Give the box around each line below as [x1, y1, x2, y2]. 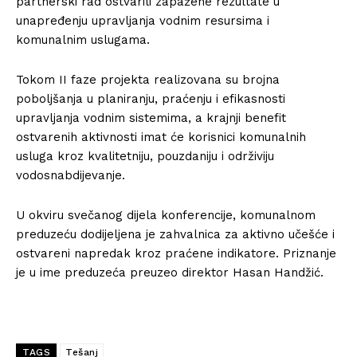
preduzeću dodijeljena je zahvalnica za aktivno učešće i [16, 226, 335, 241]
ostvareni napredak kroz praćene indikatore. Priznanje [16, 245, 336, 261]
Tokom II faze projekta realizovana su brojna [16, 72, 280, 87]
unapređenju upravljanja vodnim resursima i [16, 13, 269, 28]
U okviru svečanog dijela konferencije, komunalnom [16, 207, 316, 222]
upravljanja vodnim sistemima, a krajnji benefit [16, 110, 286, 125]
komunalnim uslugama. [16, 32, 150, 47]
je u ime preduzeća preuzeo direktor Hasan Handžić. [16, 265, 324, 280]
